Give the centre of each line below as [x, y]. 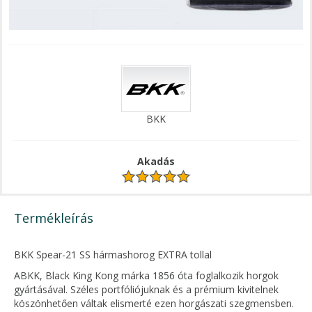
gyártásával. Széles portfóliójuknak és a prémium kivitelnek [146, 290]
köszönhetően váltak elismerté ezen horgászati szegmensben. [154, 304]
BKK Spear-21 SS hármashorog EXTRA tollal [113, 255]
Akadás [156, 161]
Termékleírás [54, 218]
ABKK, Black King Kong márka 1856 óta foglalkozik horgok [146, 276]
